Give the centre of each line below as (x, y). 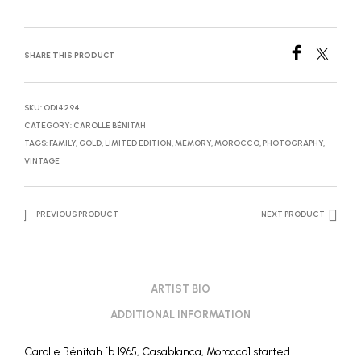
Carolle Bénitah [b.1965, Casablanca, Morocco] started (157, 352)
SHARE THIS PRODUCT (70, 55)
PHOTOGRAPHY (293, 143)
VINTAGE (42, 161)
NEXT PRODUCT (293, 214)
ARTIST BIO (180, 288)
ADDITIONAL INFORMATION (180, 314)
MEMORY (193, 143)
